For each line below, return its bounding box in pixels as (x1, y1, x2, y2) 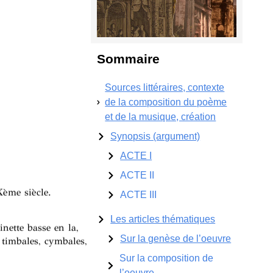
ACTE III (120, 189, 157, 200)
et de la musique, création (105, 111, 216, 122)
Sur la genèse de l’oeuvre (120, 233, 232, 244)
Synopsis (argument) (110, 130, 200, 141)
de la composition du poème (105, 96, 227, 107)
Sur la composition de (119, 252, 213, 263)
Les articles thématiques (110, 213, 216, 224)
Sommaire (97, 51, 160, 66)
